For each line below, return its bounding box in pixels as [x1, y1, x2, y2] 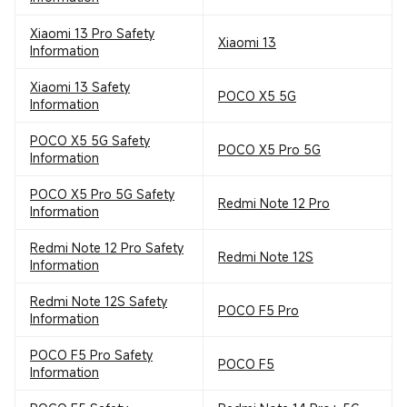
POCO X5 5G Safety [30, 132, 150, 149]
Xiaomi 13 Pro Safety [30, 25, 154, 42]
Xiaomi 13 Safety [30, 78, 130, 95]
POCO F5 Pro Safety [30, 346, 153, 363]
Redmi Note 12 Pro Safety [30, 239, 184, 256]
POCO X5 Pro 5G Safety [30, 185, 174, 203]
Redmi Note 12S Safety [30, 293, 167, 310]
